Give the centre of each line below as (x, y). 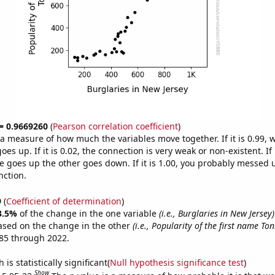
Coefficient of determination (64, 201)
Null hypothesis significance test (176, 262)
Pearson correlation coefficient (115, 126)
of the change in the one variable (89, 213)
